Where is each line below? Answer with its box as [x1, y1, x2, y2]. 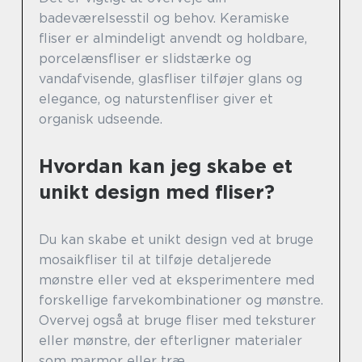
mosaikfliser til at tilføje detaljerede [39, 252, 271, 268]
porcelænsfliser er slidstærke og [39, 51, 251, 67]
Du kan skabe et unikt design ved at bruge [39, 232, 314, 248]
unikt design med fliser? [39, 180, 275, 204]
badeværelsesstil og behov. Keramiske [39, 11, 289, 27]
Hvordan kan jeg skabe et [39, 154, 293, 179]
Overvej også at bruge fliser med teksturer [39, 313, 316, 329]
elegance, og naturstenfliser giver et [39, 91, 273, 107]
